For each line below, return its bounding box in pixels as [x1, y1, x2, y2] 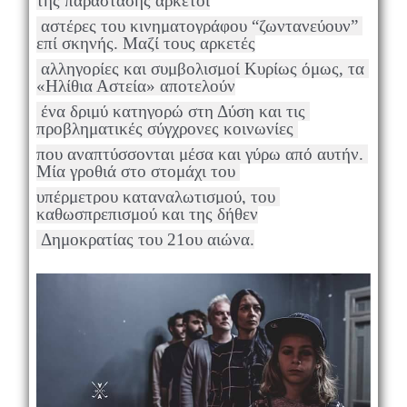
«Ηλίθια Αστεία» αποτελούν [35, 75, 235, 95]
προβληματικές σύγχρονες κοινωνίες [35, 118, 298, 138]
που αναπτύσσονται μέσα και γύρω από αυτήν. [35, 144, 363, 164]
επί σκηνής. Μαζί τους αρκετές [35, 33, 255, 53]
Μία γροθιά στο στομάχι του [35, 161, 240, 181]
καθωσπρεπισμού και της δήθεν [35, 203, 258, 223]
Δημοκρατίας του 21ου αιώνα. [40, 229, 254, 249]
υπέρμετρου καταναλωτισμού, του [35, 186, 275, 206]
